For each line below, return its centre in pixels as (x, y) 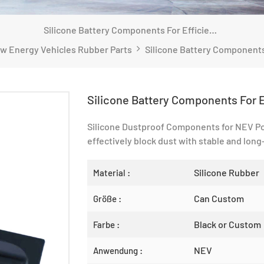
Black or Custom (227, 225)
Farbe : (107, 225)
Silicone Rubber (226, 173)
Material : (112, 173)
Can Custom (219, 199)
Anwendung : (118, 251)
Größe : (108, 199)
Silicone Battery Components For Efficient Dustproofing (213, 30)
